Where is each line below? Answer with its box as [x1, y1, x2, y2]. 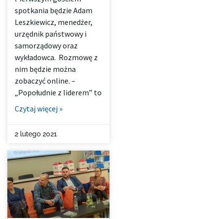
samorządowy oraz [15, 41, 78, 51]
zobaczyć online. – [15, 76, 75, 86]
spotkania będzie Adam [15, 5, 92, 16]
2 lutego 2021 [15, 130, 57, 138]
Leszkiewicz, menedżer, [15, 17, 92, 27]
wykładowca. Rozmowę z [15, 52, 98, 63]
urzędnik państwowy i [15, 29, 87, 39]
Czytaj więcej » [15, 104, 63, 114]
